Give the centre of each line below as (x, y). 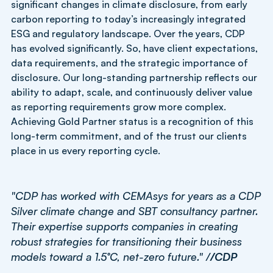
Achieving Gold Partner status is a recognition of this (132, 121)
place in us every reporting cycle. (86, 150)
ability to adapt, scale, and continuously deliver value (132, 92)
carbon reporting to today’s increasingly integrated (128, 19)
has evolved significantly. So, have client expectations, (134, 48)
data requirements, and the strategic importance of (129, 62)
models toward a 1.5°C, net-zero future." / (111, 256)
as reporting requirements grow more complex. (119, 106)
